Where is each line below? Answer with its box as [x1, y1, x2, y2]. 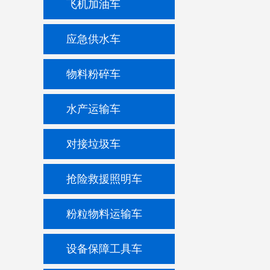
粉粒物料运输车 [66, 208, 142, 220]
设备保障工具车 [66, 243, 142, 255]
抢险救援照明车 [66, 173, 142, 185]
